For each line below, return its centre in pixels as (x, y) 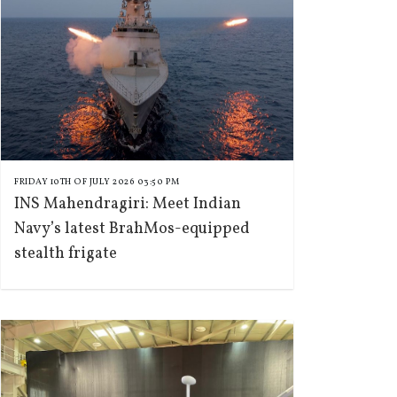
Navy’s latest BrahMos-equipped (132, 229)
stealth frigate (66, 254)
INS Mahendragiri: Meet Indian (128, 204)
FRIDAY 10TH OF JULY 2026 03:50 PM (97, 182)
